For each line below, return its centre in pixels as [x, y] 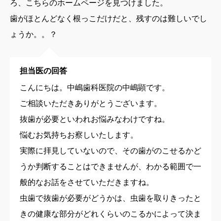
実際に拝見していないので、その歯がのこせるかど [110, 151]
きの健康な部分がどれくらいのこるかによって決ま [110, 214]
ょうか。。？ [34, 34]
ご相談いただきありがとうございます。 [91, 103]
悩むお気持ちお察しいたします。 [79, 135]
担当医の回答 [43, 71]
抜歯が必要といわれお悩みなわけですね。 [95, 119]
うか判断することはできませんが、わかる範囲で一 [110, 166]
